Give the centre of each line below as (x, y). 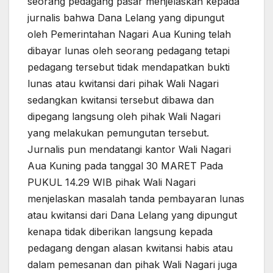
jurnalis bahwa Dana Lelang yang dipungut (126, 18)
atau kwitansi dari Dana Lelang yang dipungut (132, 215)
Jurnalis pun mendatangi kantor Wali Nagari (129, 150)
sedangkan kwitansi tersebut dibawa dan (121, 100)
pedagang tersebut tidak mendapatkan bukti (129, 67)
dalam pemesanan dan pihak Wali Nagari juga (132, 265)
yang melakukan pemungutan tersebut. (118, 133)
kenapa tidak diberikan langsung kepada (120, 232)
